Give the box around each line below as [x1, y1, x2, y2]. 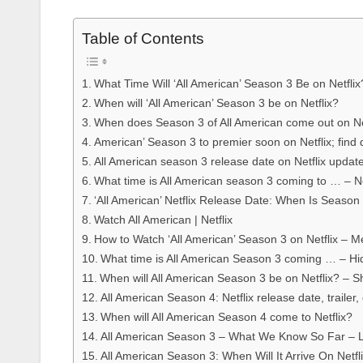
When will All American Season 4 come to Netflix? [100, 310, 352, 324]
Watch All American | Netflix [93, 213, 233, 227]
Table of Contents [82, 30, 204, 48]
